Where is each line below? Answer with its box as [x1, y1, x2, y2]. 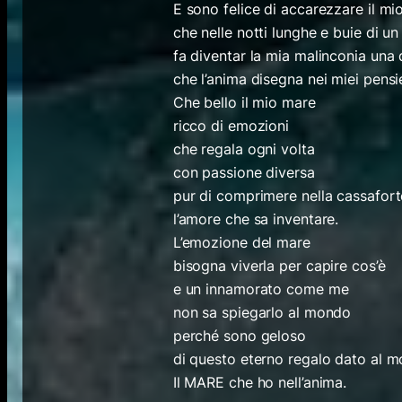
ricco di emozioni [172, 116, 290, 135]
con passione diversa [172, 162, 315, 181]
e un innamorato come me [172, 279, 349, 298]
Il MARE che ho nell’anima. [172, 372, 347, 391]
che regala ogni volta [172, 139, 315, 158]
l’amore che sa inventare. [172, 209, 339, 228]
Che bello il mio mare [172, 92, 316, 111]
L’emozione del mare [172, 232, 310, 251]
